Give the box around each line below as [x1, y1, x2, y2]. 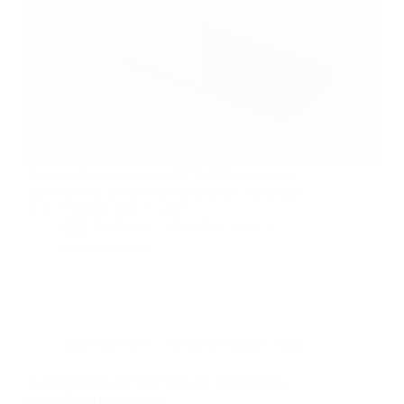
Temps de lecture [169, 336, 266, 353]
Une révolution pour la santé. [27, 200, 192, 216]
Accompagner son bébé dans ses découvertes [27, 374, 283, 390]
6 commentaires [63, 239, 152, 255]
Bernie [114, 218, 152, 234]
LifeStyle [96, 336, 150, 353]
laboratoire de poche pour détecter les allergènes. [27, 184, 303, 200]
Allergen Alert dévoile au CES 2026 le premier [27, 168, 294, 184]
